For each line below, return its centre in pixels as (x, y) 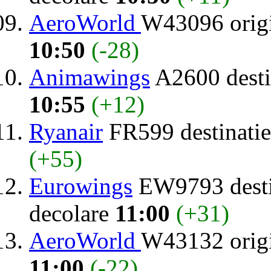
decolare (72, 213)
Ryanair (66, 131)
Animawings (90, 77)
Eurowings (81, 186)
